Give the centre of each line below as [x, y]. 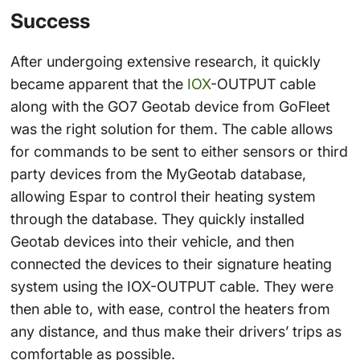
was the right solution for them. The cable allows [171, 129]
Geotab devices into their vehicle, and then [152, 242]
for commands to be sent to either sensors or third [179, 152]
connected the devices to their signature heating [171, 264]
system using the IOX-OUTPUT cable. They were [172, 287]
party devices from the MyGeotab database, [158, 174]
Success [50, 20]
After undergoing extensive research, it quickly [165, 62]
